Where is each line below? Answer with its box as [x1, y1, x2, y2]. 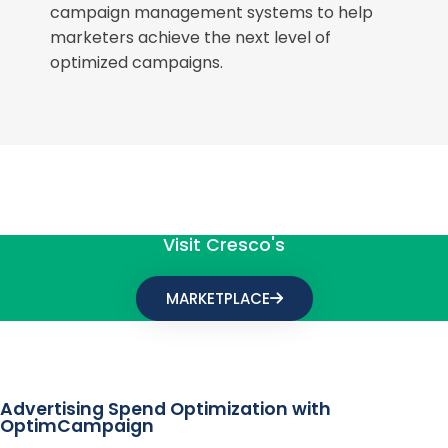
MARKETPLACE [165, 288, 270, 309]
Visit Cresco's [163, 233, 285, 257]
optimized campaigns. [50, 51, 227, 74]
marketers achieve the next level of [50, 26, 331, 49]
